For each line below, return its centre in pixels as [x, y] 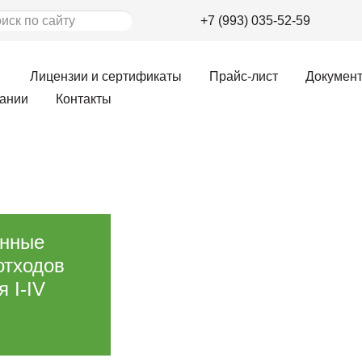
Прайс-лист [244, 76]
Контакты [84, 99]
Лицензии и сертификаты [106, 76]
